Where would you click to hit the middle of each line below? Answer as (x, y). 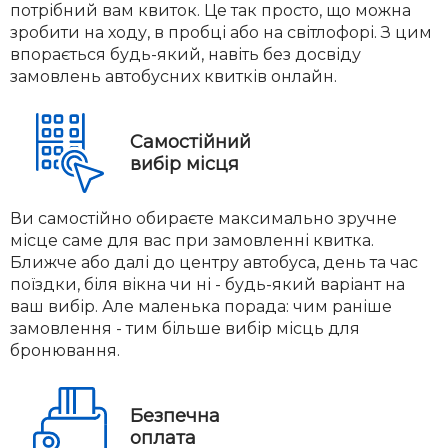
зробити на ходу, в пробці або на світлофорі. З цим (221, 32)
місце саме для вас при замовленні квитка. (192, 240)
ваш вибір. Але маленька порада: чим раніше (201, 306)
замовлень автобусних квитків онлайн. (173, 76)
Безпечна (175, 416)
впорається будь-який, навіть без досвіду (185, 54)
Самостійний (190, 142)
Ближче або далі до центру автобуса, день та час (214, 262)
